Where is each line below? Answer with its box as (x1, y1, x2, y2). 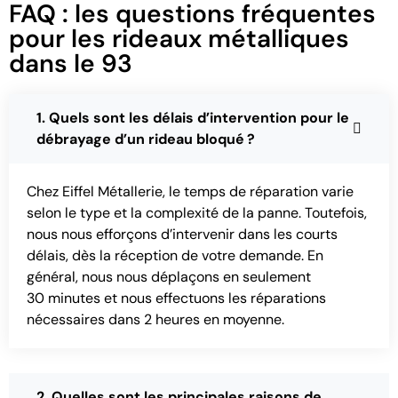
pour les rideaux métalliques (9, 22, 349, 56)
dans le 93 (9, 47, 132, 81)
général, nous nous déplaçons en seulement (27, 267, 311, 287)
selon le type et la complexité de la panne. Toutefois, (27, 203, 367, 223)
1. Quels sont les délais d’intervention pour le (36, 108, 349, 128)
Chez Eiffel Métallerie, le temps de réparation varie (27, 182, 354, 202)
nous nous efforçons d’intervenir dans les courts (27, 225, 338, 244)
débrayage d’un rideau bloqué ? (36, 130, 255, 149)
